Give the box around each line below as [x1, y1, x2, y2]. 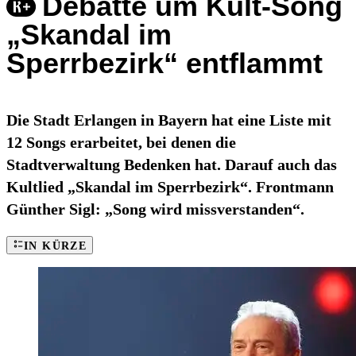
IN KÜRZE [24, 240, 87, 253]
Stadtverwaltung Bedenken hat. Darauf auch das [6, 156, 337, 174]
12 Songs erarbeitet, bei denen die [6, 133, 236, 152]
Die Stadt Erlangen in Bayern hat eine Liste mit [6, 111, 331, 130]
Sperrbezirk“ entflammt [6, 47, 323, 80]
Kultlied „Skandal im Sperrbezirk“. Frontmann [6, 178, 334, 196]
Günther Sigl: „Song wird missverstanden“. [6, 200, 304, 219]
